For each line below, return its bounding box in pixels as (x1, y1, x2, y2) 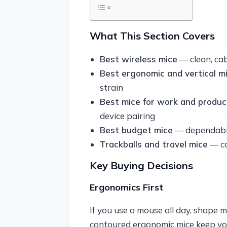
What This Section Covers (89, 29, 215, 42)
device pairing (99, 110, 155, 121)
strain (99, 82, 123, 93)
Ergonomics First (89, 181, 163, 193)
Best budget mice (99, 125, 173, 135)
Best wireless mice (99, 54, 177, 64)
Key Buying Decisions (89, 159, 193, 172)
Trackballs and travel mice (99, 139, 208, 149)
